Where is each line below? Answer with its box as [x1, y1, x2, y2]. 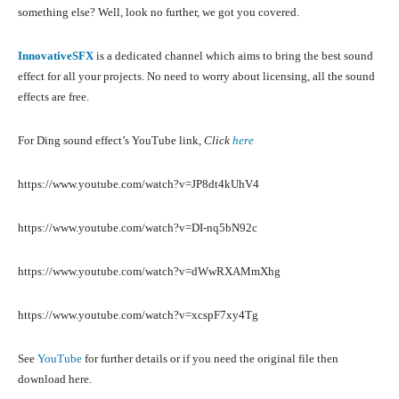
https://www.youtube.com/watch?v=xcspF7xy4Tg [18, 308, 258, 322]
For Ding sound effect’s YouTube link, [18, 134, 204, 148]
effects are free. [18, 90, 89, 104]
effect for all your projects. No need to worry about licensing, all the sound [18, 69, 375, 84]
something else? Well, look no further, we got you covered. [18, 5, 299, 20]
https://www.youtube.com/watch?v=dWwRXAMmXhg [18, 265, 281, 279]
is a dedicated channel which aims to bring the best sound [96, 49, 373, 63]
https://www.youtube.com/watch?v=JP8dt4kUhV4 [18, 177, 259, 191]
